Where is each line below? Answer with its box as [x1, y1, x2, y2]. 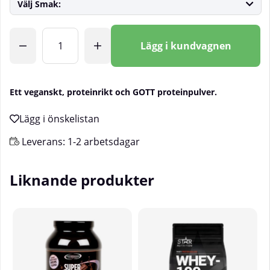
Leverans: [19, 135, 67, 149]
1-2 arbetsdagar [67, 135, 140, 149]
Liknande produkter [10, 170, 154, 190]
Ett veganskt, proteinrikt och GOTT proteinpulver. [10, 86, 217, 98]
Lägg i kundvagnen [140, 39, 231, 53]
